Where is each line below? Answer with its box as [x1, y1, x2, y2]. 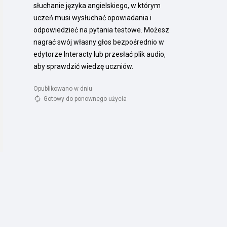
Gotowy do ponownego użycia [44, 95, 127, 102]
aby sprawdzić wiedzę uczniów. [33, 62, 133, 70]
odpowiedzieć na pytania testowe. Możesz [33, 26, 169, 34]
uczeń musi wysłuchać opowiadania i [33, 14, 152, 22]
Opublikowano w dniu [33, 85, 94, 92]
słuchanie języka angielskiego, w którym [33, 2, 161, 10]
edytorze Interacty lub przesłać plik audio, [33, 50, 166, 58]
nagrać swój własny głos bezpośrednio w [33, 38, 164, 46]
